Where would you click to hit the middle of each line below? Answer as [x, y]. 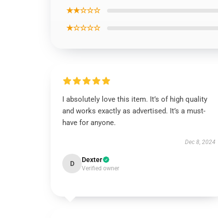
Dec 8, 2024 [200, 142]
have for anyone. [89, 123]
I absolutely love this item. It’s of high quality [135, 99]
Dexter [92, 160]
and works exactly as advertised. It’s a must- [134, 111]
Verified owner [100, 168]
